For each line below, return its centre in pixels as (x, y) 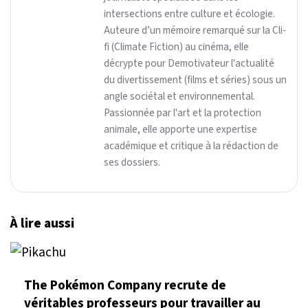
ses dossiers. (132, 163)
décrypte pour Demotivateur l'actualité (189, 64)
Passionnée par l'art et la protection (183, 113)
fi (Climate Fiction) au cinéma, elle (176, 47)
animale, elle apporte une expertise (180, 130)
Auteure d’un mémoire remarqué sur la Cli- (195, 31)
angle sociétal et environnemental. (179, 97)
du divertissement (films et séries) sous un (195, 80)
